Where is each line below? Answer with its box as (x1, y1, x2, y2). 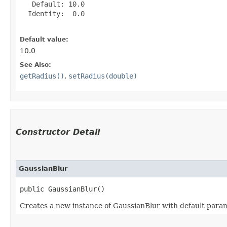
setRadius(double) (68, 71, 137, 80)
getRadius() (20, 71, 64, 80)
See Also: (20, 61, 51, 68)
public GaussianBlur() (20, 184, 105, 193)
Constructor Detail (16, 127, 100, 137)
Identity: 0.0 (20, 9, 85, 18)
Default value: (20, 35, 68, 43)
